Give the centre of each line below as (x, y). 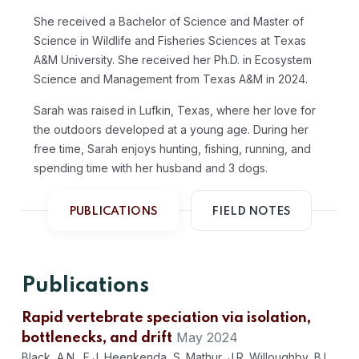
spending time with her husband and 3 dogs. (151, 168)
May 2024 (207, 338)
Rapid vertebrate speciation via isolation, (166, 319)
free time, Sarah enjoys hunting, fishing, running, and (172, 149)
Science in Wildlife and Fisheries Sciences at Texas (170, 41)
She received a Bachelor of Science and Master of (169, 22)
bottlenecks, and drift (97, 339)
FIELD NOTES (251, 212)
